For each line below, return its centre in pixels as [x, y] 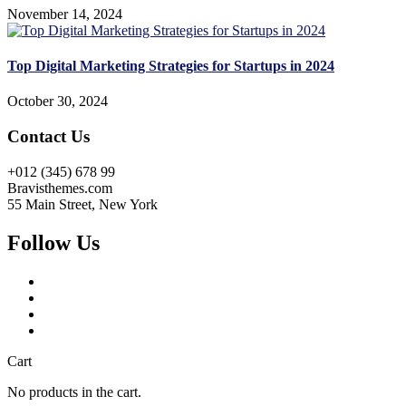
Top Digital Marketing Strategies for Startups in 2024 [171, 66]
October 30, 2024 [58, 101]
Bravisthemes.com [60, 188]
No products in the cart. [74, 391]
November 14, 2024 [65, 14]
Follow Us [53, 242]
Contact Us [48, 137]
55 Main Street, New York [82, 204]
